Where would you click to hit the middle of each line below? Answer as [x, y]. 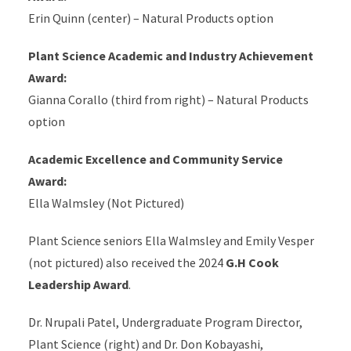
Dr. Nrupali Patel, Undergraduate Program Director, [165, 322]
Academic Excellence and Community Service [155, 159]
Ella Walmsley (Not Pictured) [106, 203]
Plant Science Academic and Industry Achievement [170, 56]
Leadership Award [78, 285]
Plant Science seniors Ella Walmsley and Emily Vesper [171, 241]
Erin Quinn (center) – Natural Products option [150, 18]
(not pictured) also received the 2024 [127, 263]
